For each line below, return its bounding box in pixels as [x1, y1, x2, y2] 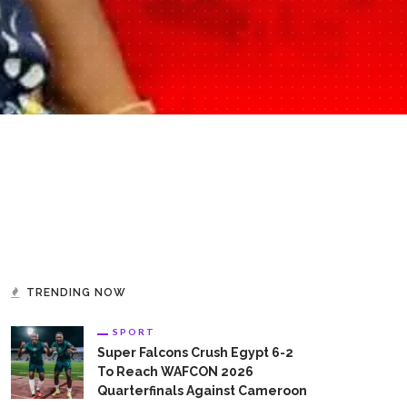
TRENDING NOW [26, 285, 126, 299]
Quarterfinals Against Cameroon [97, 382, 307, 398]
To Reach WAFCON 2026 [97, 363, 253, 379]
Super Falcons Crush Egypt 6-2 [97, 344, 293, 360]
